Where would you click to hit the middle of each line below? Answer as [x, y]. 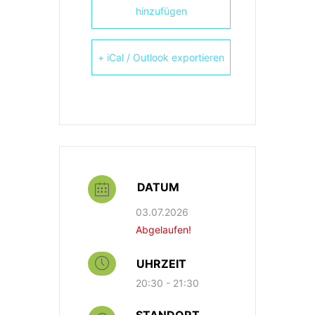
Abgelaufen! [163, 230]
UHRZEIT [161, 264]
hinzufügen [161, 11]
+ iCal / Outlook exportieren [161, 58]
